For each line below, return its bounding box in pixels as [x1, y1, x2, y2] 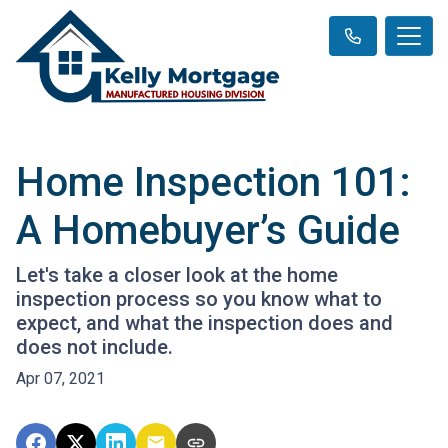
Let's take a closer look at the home [16, 262, 338, 287]
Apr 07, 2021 [16, 368, 105, 388]
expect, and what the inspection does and [16, 310, 393, 335]
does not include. [16, 334, 173, 359]
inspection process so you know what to [16, 286, 382, 311]
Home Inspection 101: [16, 158, 411, 206]
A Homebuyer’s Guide [16, 206, 400, 254]
